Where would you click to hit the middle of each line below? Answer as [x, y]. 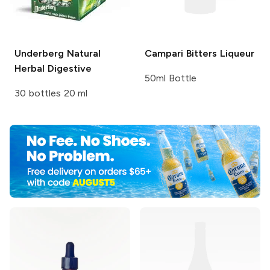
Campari [164, 54]
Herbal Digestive [53, 69]
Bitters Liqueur [219, 54]
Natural [82, 54]
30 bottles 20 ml [51, 93]
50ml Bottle [171, 78]
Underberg [39, 54]
